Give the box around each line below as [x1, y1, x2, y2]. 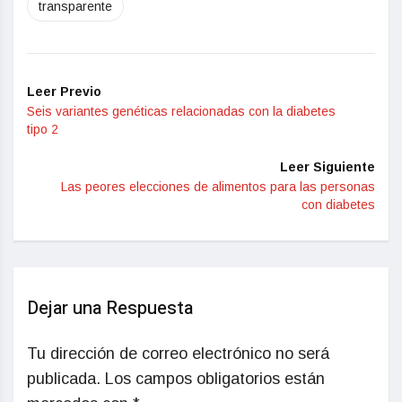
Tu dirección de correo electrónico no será [27, 345, 329, 363]
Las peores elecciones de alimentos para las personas [61, 179, 375, 195]
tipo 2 [27, 122, 58, 137]
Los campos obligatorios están [105, 370, 325, 389]
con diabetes [301, 197, 375, 213]
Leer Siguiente [280, 160, 375, 175]
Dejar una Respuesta [27, 295, 193, 322]
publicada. [27, 370, 100, 389]
